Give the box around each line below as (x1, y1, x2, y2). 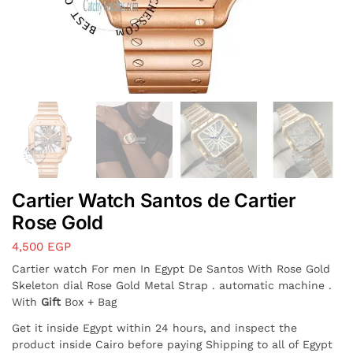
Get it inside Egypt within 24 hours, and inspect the (12, 321, 297, 334)
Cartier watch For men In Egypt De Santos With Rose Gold (12, 262, 330, 276)
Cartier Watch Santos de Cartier (12, 188, 296, 212)
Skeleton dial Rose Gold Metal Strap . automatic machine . (12, 279, 332, 292)
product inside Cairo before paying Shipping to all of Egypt (12, 337, 333, 351)
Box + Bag (65, 295, 117, 309)
